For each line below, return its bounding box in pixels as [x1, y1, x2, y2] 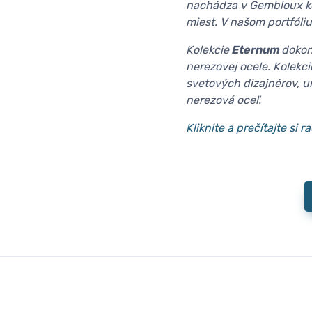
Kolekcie [186, 43, 229, 57]
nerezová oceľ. [186, 93, 261, 107]
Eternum [229, 43, 281, 57]
